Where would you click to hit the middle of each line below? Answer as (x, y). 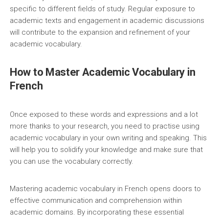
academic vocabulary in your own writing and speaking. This (108, 138)
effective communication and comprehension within (96, 200)
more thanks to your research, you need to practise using (105, 126)
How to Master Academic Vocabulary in (103, 72)
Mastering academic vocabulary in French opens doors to (105, 189)
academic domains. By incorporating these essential (97, 212)
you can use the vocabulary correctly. (72, 161)
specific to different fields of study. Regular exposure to (102, 9)
